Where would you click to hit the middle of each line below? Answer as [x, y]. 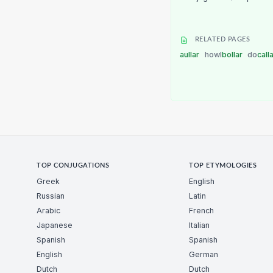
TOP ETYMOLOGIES [223, 165]
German [204, 255]
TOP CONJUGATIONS [73, 165]
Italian [200, 225]
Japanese [55, 225]
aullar [190, 54]
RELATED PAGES [222, 40]
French [202, 211]
